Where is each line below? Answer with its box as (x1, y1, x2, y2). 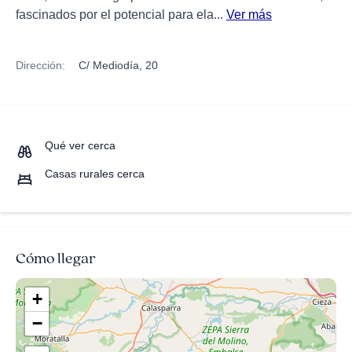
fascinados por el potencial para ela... (16, 8, 226, 21)
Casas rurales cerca (45, 167, 145, 181)
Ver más (226, 8, 272, 21)
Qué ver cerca (45, 139, 115, 152)
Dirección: (16, 59, 65, 71)
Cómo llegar (16, 247, 96, 269)
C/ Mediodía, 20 (79, 59, 158, 71)
